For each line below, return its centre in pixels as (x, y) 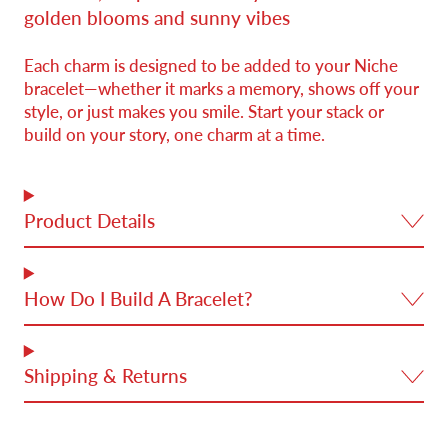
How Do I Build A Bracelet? (138, 298)
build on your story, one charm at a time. (174, 135)
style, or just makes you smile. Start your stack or (203, 112)
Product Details (89, 220)
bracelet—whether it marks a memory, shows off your (221, 89)
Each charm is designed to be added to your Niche (210, 66)
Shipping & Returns (105, 376)
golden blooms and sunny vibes (156, 17)
